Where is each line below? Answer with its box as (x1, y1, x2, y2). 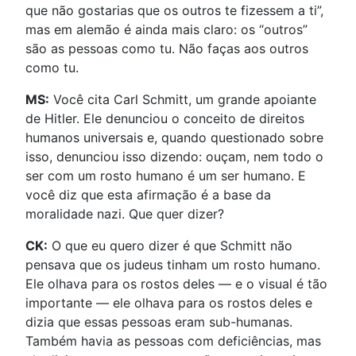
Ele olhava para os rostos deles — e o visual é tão (25, 275, 327, 292)
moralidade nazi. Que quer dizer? (25, 205, 224, 222)
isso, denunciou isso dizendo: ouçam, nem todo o (25, 148, 323, 164)
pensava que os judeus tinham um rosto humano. (25, 256, 320, 273)
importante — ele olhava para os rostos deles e (25, 294, 312, 311)
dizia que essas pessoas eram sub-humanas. (25, 313, 292, 330)
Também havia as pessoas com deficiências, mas (25, 332, 321, 349)
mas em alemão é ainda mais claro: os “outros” (25, 21, 308, 37)
